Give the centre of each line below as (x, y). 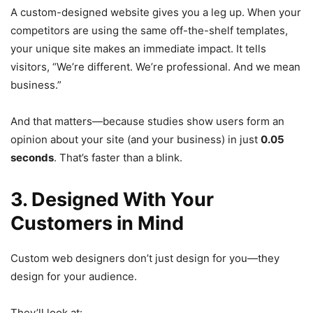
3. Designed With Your (112, 199)
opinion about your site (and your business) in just (136, 139)
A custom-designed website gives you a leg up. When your (156, 12)
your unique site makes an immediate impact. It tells (138, 48)
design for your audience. (74, 276)
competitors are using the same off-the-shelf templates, (149, 30)
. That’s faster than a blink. (118, 157)
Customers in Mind (97, 223)
